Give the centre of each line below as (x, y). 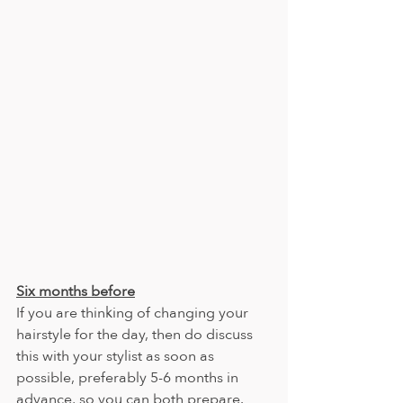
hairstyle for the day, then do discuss (136, 334)
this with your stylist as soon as (117, 356)
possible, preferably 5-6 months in (129, 377)
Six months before (76, 291)
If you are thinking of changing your (134, 313)
